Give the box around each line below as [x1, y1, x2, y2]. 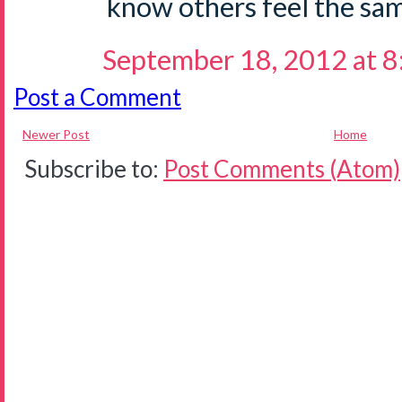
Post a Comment [13, 83, 181, 111]
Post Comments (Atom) [163, 154, 400, 183]
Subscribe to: [24, 154, 163, 183]
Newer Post [22, 127, 90, 142]
